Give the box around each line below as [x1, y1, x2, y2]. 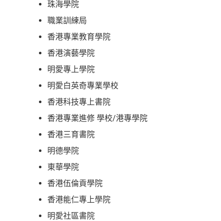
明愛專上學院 [47, 65, 95, 74]
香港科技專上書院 [47, 97, 110, 107]
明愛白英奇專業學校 [47, 81, 118, 91]
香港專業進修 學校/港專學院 [47, 113, 147, 123]
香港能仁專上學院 [47, 195, 110, 205]
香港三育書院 [47, 130, 95, 140]
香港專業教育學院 [47, 32, 110, 42]
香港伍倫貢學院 [47, 179, 103, 188]
